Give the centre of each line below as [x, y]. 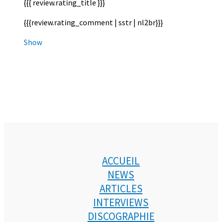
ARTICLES [121, 189]
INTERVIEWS [121, 202]
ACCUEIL [121, 161]
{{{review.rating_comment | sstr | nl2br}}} [93, 23]
